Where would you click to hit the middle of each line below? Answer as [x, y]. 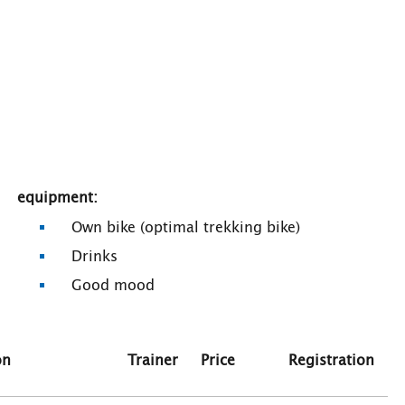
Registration [331, 361]
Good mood [104, 286]
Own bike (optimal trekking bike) [177, 228]
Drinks [85, 257]
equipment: [57, 198]
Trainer [153, 361]
